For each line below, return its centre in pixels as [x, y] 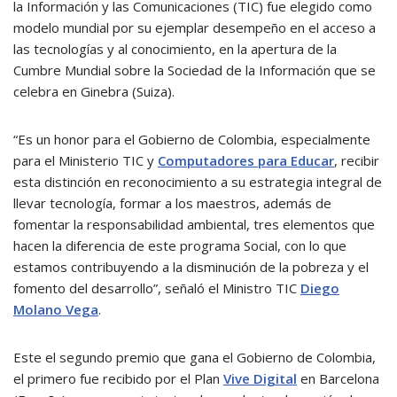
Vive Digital [260, 378]
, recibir [357, 160]
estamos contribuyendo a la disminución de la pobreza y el [191, 266]
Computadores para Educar [246, 160]
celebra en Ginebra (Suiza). [94, 91]
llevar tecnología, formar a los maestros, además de [172, 202]
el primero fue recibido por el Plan [118, 378]
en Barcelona [338, 378]
